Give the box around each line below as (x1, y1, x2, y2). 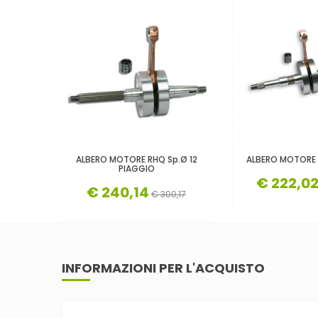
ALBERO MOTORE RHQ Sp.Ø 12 (75, 153, 197, 165)
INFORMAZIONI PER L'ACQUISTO (62, 258, 265, 277)
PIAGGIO (118, 162, 155, 175)
